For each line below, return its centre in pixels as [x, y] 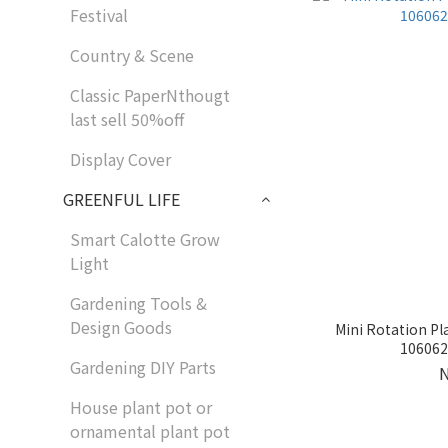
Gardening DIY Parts [143, 367]
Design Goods [121, 327]
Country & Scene [132, 55]
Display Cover [120, 159]
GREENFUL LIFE [121, 199]
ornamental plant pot [150, 431]
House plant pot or [141, 407]
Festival [99, 15]
